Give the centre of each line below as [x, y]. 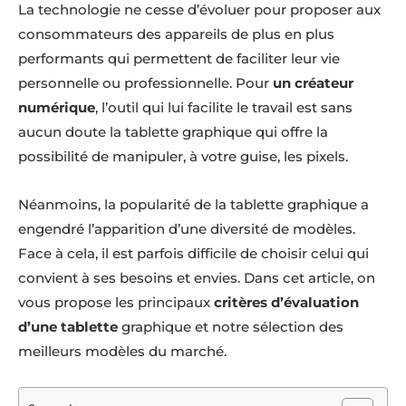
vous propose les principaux [116, 302]
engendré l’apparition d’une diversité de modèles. [187, 229]
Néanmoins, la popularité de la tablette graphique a [193, 204]
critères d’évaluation [286, 302]
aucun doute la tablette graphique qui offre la [173, 132]
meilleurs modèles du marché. [122, 351]
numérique [57, 107]
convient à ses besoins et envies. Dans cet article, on [197, 278]
